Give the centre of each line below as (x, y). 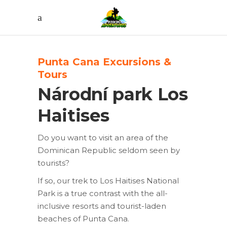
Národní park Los (113, 94)
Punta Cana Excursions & (104, 62)
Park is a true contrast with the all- (103, 193)
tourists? (53, 163)
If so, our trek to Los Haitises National (108, 181)
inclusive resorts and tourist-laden (102, 206)
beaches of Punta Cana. (83, 219)
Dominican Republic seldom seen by (109, 150)
